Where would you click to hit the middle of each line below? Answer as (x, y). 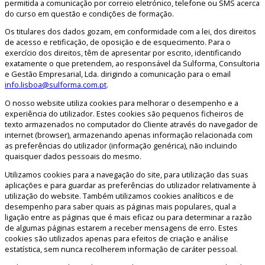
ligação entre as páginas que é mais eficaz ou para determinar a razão (128, 217)
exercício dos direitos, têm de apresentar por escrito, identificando (123, 53)
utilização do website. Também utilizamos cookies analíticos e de (119, 195)
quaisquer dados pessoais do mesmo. (73, 156)
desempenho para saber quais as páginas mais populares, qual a (120, 206)
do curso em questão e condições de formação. (89, 13)
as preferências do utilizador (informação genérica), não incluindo (121, 146)
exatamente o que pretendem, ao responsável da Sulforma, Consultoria (132, 64)
